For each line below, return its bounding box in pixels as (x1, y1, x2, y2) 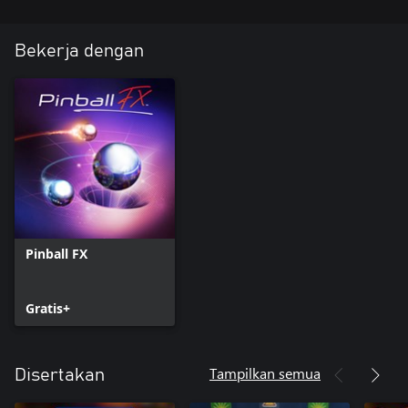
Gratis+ (25, 300, 70, 318)
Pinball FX (25, 245, 87, 263)
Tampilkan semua (209, 363, 321, 383)
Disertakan (15, 366, 105, 385)
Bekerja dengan (15, 42, 144, 61)
